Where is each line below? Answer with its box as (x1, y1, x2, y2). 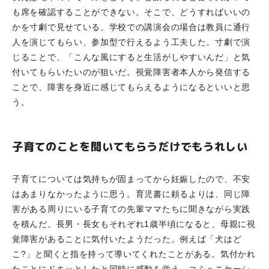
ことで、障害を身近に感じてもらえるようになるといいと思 (12, 82, 250, 92)
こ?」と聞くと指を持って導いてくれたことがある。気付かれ (12, 249, 256, 259)
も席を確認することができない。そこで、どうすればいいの (12, 7, 250, 17)
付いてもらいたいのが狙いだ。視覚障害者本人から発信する (12, 67, 250, 77)
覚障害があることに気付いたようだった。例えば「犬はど (12, 234, 242, 244)
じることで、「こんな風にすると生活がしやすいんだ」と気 (12, 52, 250, 62)
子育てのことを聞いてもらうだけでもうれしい (12, 138, 248, 154)
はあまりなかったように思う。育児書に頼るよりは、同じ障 (12, 189, 250, 199)
